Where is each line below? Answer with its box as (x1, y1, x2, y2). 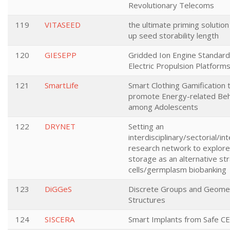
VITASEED (45, 20, 81, 30)
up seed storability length (128, 30, 219, 41)
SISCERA (45, 214, 74, 224)
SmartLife (45, 80, 79, 90)
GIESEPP (45, 50, 76, 60)
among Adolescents (128, 102, 198, 112)
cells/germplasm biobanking (128, 164, 226, 175)
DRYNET (45, 121, 75, 131)
